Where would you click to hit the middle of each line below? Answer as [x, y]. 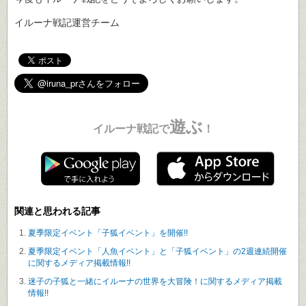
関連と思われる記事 [57, 211]
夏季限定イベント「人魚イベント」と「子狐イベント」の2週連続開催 [157, 252]
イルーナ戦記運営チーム [67, 23]
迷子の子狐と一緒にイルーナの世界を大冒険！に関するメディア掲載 [155, 282]
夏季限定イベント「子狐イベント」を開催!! [108, 233]
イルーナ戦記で [131, 128]
